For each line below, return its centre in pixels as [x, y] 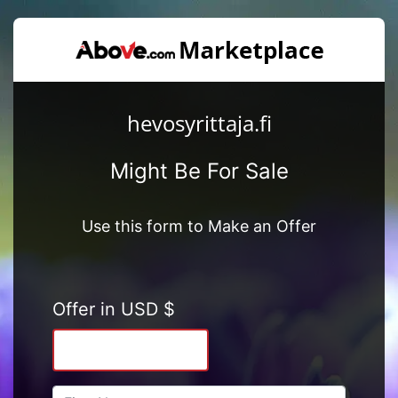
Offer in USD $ [113, 309]
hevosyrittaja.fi [199, 123]
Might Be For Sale [199, 171]
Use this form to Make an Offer [199, 226]
